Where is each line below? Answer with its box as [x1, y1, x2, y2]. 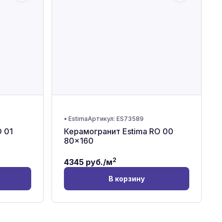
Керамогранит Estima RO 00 [63, 126, 173, 136]
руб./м [83, 157, 112, 167]
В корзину [108, 174, 145, 183]
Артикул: [87, 115, 116, 122]
